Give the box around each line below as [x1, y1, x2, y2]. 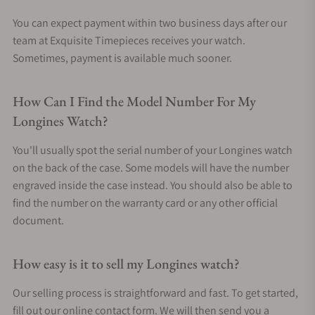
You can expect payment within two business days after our [13, 15, 287, 30]
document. [13, 212, 64, 228]
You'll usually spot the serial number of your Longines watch [13, 142, 292, 157]
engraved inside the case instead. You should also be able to [13, 177, 292, 193]
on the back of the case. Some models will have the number [13, 160, 289, 175]
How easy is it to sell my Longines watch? [13, 254, 240, 273]
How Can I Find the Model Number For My [13, 91, 256, 110]
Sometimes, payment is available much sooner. [13, 50, 232, 65]
